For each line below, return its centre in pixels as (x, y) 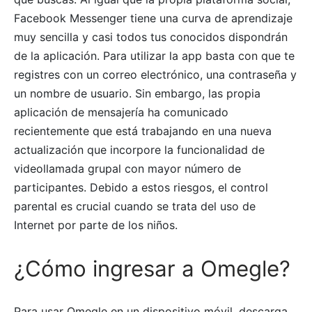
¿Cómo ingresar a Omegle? (152, 269)
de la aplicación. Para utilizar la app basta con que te (154, 56)
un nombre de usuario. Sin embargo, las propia (137, 94)
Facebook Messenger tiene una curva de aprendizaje (153, 18)
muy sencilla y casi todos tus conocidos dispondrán (151, 37)
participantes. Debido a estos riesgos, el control (141, 188)
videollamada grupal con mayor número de (127, 169)
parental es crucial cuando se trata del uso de (135, 206)
